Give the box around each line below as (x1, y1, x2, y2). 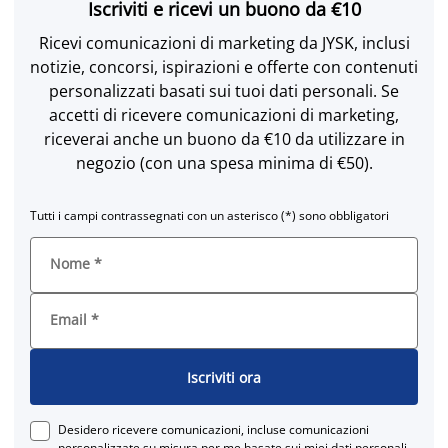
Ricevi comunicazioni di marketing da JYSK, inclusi (38, 32, 410, 54)
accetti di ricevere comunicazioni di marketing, (49, 104, 399, 126)
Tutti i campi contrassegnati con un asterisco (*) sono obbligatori (30, 207, 389, 224)
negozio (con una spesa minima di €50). (75, 152, 373, 174)
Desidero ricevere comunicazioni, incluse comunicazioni (58, 421, 369, 438)
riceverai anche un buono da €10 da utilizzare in (43, 128, 405, 150)
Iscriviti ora (187, 367, 261, 387)
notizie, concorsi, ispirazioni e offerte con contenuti (30, 56, 418, 78)
